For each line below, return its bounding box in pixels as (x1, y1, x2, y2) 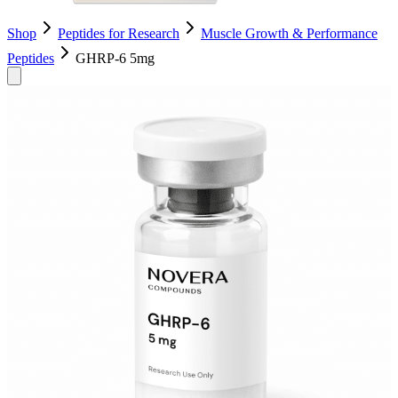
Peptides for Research (58, 26, 179, 41)
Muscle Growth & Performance (201, 26, 378, 41)
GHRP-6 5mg (76, 51, 155, 66)
